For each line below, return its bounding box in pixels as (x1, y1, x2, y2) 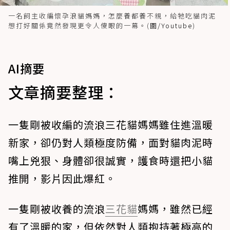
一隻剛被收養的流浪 (8, 201, 105, 216)
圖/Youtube (150, 20, 193, 30)
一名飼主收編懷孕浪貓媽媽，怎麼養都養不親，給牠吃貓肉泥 (8, 10, 216, 21)
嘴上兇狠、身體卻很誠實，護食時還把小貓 (8, 152, 213, 168)
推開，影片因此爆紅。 (8, 170, 116, 186)
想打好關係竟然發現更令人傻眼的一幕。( (8, 20, 150, 30)
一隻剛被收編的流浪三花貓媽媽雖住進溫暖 (8, 117, 213, 132)
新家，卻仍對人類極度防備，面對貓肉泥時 (8, 135, 213, 150)
